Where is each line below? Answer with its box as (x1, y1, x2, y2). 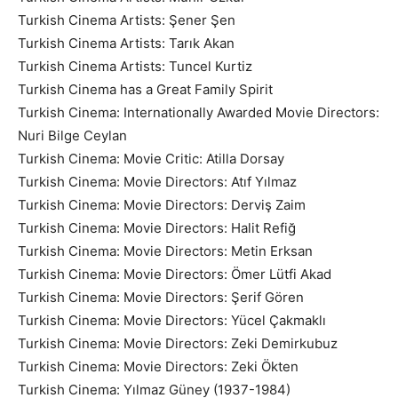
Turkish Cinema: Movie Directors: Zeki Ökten (18, 357, 298, 375)
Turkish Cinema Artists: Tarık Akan (18, 34, 235, 52)
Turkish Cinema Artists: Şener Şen (18, 11, 235, 28)
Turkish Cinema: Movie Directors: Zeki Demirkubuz (18, 334, 338, 352)
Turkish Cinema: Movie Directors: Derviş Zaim (18, 195, 306, 213)
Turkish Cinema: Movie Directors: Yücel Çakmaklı (18, 311, 326, 329)
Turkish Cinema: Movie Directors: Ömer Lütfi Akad (18, 265, 331, 283)
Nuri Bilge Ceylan (18, 126, 127, 144)
